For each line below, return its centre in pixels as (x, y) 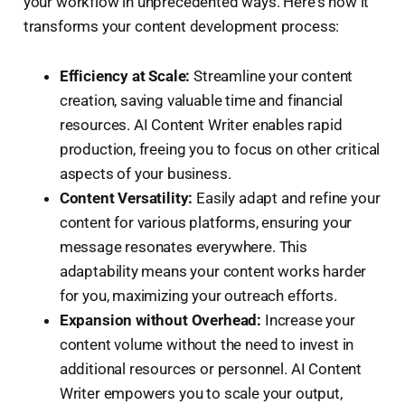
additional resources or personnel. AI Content (211, 368)
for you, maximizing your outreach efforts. (198, 295)
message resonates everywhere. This (183, 246)
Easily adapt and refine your (287, 198)
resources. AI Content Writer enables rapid (201, 124)
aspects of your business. (145, 173)
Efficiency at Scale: (125, 75)
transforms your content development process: (181, 26)
